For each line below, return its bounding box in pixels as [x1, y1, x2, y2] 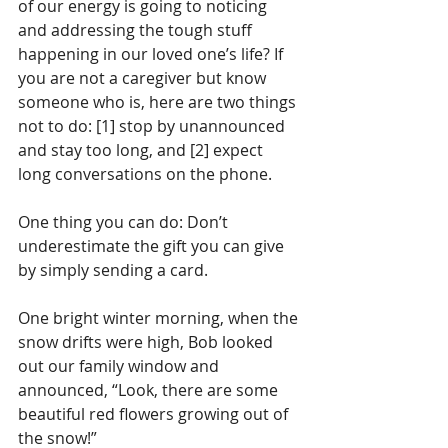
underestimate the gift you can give [18, 235, 288, 258]
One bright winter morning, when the [18, 307, 302, 330]
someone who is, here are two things [18, 91, 300, 114]
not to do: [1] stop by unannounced [18, 115, 289, 138]
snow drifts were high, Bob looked [18, 331, 277, 354]
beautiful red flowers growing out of [18, 403, 292, 426]
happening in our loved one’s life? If [18, 43, 287, 66]
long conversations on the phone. [18, 163, 272, 186]
